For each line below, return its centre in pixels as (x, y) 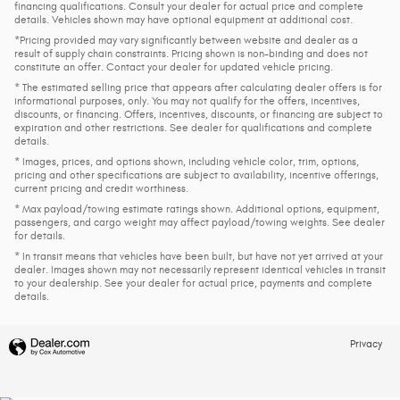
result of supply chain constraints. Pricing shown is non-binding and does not (191, 53)
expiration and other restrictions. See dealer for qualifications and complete (193, 127)
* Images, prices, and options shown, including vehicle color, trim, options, (187, 161)
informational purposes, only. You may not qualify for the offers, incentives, (187, 100)
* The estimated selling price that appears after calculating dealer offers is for (198, 87)
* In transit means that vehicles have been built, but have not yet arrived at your (199, 256)
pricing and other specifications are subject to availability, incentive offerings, (196, 175)
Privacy (366, 344)
